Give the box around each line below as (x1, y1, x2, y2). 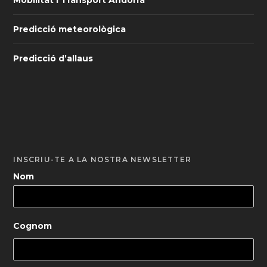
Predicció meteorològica (13, 23, 126, 35)
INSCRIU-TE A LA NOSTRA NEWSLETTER (13, 154, 192, 164)
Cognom (13, 221, 52, 232)
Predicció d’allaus (13, 52, 94, 64)
